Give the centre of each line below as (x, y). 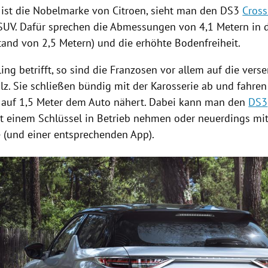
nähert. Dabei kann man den (180, 102)
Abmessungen (143, 27)
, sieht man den (183, 11)
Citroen (130, 11)
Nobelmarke (61, 11)
